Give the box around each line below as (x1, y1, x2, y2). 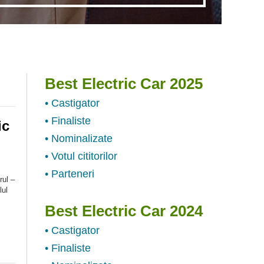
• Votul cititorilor (45, 150, 117, 162)
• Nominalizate (45, 132, 113, 144)
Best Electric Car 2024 (45, 202, 203, 220)
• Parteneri (45, 167, 94, 180)
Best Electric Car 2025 (45, 74, 203, 93)
